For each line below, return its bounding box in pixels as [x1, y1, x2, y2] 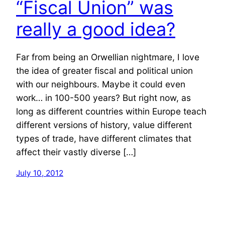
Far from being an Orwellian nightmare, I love [16, 51, 199, 62]
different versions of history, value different [16, 119, 192, 130]
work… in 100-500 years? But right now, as [16, 92, 191, 103]
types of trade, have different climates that [16, 133, 191, 144]
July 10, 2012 [16, 168, 63, 178]
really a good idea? [16, 18, 175, 40]
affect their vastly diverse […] [16, 146, 136, 157]
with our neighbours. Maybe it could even [16, 78, 185, 89]
